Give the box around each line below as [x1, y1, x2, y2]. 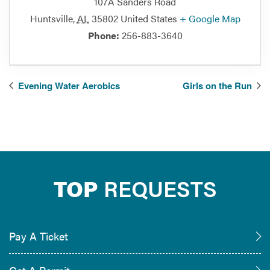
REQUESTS [98, 172, 217, 204]
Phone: [87, 28, 119, 42]
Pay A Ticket [9, 228, 68, 243]
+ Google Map [179, 11, 240, 25]
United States [120, 11, 177, 25]
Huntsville [30, 11, 73, 25]
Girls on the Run [183, 78, 254, 92]
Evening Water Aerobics [16, 78, 120, 92]
